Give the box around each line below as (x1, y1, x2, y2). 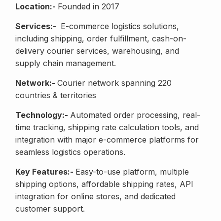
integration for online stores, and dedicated (15, 191, 176, 202)
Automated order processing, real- (70, 110, 200, 120)
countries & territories (15, 90, 96, 101)
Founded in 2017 (58, 1, 119, 12)
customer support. (15, 204, 85, 214)
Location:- (15, 1, 58, 12)
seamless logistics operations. (15, 147, 125, 157)
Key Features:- (15, 167, 75, 177)
